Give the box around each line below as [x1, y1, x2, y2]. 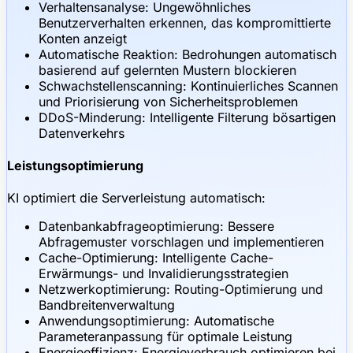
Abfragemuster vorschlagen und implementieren [39, 234, 324, 251]
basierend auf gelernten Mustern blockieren [39, 61, 296, 78]
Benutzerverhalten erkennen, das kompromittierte [39, 14, 331, 31]
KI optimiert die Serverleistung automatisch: [7, 190, 266, 206]
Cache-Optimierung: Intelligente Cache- [39, 250, 273, 266]
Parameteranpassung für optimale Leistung [39, 329, 292, 345]
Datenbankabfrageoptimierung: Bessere [39, 218, 274, 235]
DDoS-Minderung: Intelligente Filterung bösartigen [39, 109, 336, 125]
